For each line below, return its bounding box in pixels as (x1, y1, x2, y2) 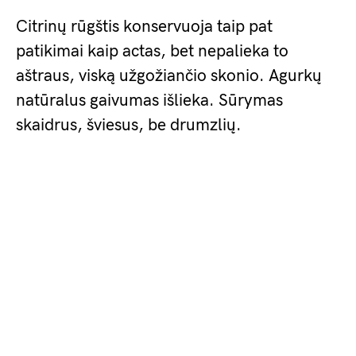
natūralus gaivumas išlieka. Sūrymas (16, 91, 283, 110)
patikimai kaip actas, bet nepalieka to (16, 41, 288, 61)
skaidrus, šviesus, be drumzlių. (16, 115, 242, 135)
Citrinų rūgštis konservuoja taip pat (16, 17, 273, 37)
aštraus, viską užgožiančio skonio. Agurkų (16, 66, 322, 86)
